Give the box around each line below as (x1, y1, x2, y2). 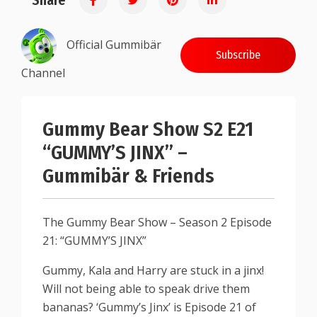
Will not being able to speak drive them (42, 281, 250, 296)
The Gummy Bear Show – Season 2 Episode (42, 214, 272, 230)
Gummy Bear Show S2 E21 (42, 117, 253, 141)
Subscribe (216, 48, 260, 62)
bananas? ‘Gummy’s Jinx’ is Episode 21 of (42, 299, 256, 315)
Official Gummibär (67, 37, 161, 53)
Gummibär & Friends (42, 164, 214, 188)
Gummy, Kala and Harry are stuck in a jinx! (42, 263, 264, 278)
